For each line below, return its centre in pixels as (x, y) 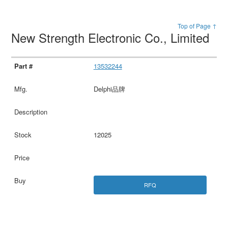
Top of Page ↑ (197, 26)
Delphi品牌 (109, 89)
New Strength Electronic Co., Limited (112, 37)
